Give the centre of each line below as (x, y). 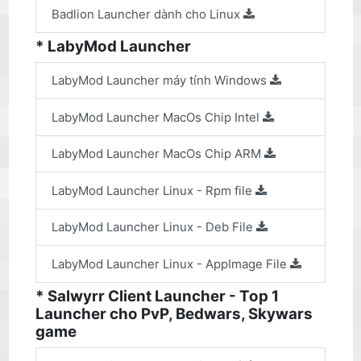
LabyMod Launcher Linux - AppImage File (171, 263)
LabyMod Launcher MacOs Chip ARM (158, 154)
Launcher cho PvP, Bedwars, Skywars (174, 314)
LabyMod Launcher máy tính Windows (161, 81)
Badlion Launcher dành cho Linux (147, 14)
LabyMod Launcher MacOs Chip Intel (157, 117)
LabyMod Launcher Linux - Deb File (154, 227)
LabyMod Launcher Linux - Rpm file (154, 190)
